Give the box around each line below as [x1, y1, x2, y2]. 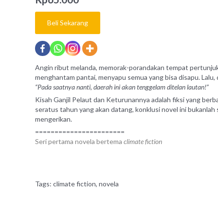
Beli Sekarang [47, 18, 88, 27]
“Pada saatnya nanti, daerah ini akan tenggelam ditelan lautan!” [35, 83, 209, 91]
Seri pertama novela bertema [35, 137, 124, 146]
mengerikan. [35, 115, 72, 124]
